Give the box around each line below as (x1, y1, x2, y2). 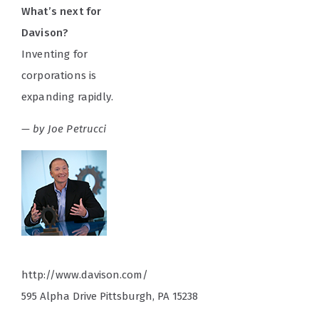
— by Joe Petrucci (21, 122, 107, 136)
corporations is (21, 69, 97, 83)
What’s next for (21, 5, 102, 19)
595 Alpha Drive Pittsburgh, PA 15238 (21, 290, 198, 303)
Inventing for (21, 48, 88, 61)
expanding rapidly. (21, 90, 113, 104)
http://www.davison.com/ (21, 268, 148, 282)
